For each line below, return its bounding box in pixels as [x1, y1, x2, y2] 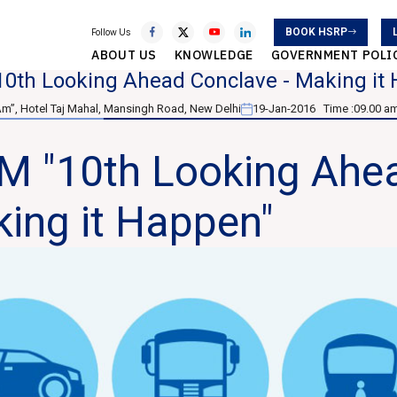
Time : [317, 102, 354, 115]
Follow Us [91, 26, 131, 39]
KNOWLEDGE [174, 46, 253, 63]
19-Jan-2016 [252, 102, 318, 115]
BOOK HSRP [285, 25, 348, 38]
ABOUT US [91, 46, 157, 63]
